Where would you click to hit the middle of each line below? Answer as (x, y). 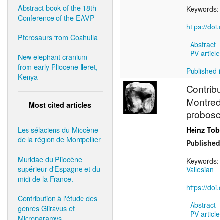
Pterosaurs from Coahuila (58, 37)
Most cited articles (60, 104)
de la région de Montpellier (59, 139)
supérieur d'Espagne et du (59, 168)
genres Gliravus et (46, 208)
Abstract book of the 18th (57, 7)
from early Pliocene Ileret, (58, 66)
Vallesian (200, 170)
